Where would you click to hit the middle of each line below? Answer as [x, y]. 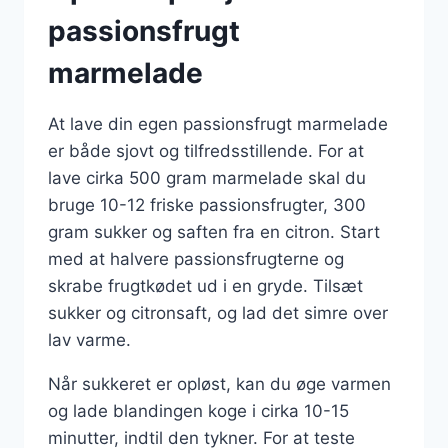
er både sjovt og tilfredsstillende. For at [206, 150]
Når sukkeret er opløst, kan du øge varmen [219, 383]
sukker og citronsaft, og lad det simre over [218, 312]
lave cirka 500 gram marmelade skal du [207, 177]
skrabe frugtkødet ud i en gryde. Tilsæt [205, 285]
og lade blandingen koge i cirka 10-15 [198, 410]
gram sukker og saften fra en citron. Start [214, 231]
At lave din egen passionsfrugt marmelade [218, 123]
